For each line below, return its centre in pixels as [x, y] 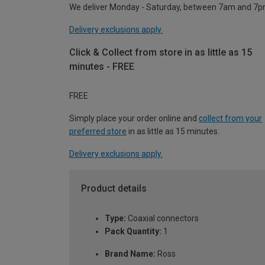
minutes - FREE [102, 66]
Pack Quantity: [133, 232]
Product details [114, 189]
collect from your [230, 119]
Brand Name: [130, 254]
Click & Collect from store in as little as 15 [161, 52]
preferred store [98, 132]
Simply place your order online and [134, 119]
